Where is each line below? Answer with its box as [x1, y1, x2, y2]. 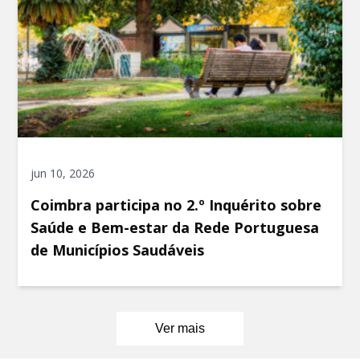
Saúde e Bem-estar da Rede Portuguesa [31, 217, 320, 237]
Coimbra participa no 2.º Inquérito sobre [31, 194, 322, 215]
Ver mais [155, 321, 205, 335]
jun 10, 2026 [31, 165, 96, 181]
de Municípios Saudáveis [31, 239, 205, 260]
